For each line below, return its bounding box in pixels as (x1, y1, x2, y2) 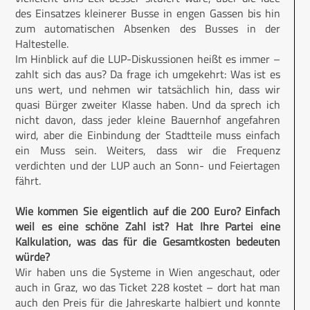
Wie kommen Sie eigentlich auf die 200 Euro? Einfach (15, 203, 280, 220)
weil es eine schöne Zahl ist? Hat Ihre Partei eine (15, 218, 280, 235)
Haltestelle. (15, 35, 69, 53)
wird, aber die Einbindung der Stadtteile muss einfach (15, 127, 280, 144)
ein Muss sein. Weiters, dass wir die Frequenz (15, 142, 280, 159)
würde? (15, 248, 50, 266)
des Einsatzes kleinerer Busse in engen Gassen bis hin (15, 5, 280, 22)
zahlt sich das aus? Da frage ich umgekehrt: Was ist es (15, 66, 280, 83)
